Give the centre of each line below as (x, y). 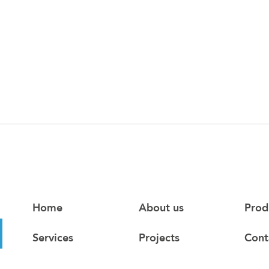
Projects (159, 238)
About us (161, 208)
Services (53, 238)
